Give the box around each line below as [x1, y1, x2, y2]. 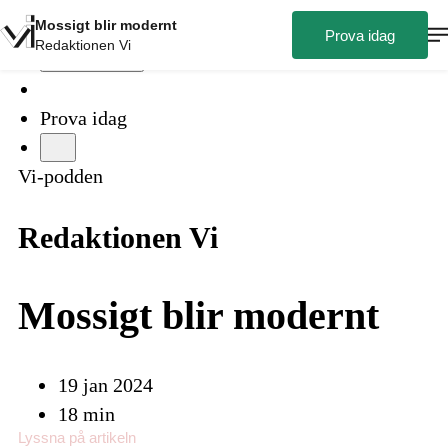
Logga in [64, 46, 136, 68]
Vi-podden [18, 165, 103, 187]
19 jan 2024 [58, 374, 153, 397]
